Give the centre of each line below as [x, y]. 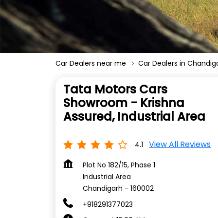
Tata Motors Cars [115, 90]
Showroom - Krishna [124, 103]
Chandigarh [103, 189]
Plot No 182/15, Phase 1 [119, 165]
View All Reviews [180, 145]
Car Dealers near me [91, 64]
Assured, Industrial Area [134, 117]
